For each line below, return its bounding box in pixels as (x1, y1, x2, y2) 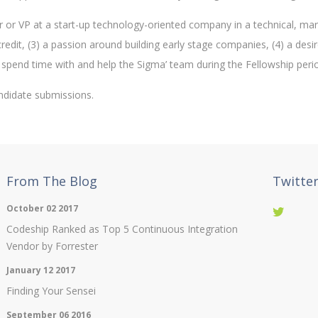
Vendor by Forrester (6, 239, 98, 253)
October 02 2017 (6, 202, 78, 214)
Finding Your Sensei (6, 284, 96, 297)
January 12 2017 (6, 264, 75, 276)
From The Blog (6, 172, 97, 190)
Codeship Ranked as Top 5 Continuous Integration (6, 222, 238, 236)
